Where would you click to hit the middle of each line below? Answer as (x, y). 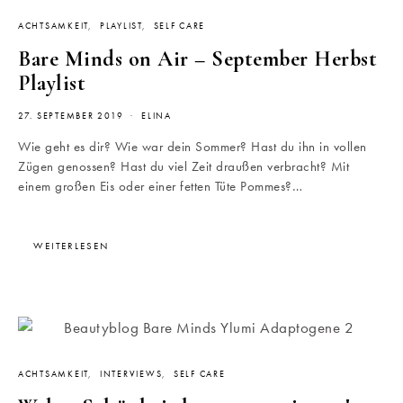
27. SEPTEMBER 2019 (71, 116)
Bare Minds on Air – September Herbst (197, 59)
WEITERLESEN (71, 246)
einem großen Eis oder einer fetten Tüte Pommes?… (160, 187)
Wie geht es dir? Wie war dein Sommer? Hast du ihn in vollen (193, 147)
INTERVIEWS (131, 375)
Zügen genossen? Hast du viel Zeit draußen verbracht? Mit (184, 167)
